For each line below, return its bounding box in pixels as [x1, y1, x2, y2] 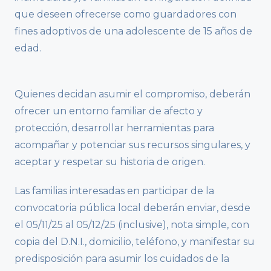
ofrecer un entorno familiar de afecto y [15, 105, 203, 117]
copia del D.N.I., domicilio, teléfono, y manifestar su [15, 236, 255, 248]
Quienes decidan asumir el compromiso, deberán [15, 88, 250, 100]
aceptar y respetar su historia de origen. [15, 156, 205, 168]
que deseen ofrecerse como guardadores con [15, 8, 237, 21]
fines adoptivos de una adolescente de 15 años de [15, 25, 252, 38]
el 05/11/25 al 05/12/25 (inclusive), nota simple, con [15, 219, 249, 231]
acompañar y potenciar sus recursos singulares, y [15, 139, 250, 151]
